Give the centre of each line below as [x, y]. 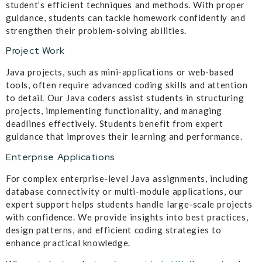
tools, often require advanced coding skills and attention [127, 85]
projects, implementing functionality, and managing [114, 111]
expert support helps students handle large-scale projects [129, 204]
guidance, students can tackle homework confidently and [126, 18]
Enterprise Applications [61, 157]
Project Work [35, 51]
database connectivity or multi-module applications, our [125, 191]
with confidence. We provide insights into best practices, [127, 217]
